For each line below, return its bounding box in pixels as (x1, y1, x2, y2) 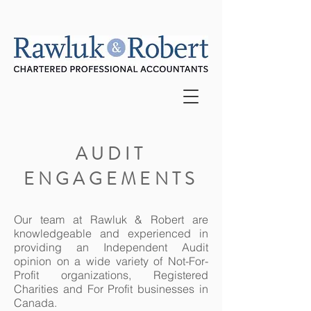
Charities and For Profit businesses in (14, 282, 208, 296)
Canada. (14, 296, 57, 310)
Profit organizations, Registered (14, 268, 208, 282)
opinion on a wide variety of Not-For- (14, 254, 208, 268)
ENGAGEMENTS (23, 167, 199, 192)
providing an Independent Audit (14, 240, 208, 254)
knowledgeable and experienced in (14, 226, 208, 240)
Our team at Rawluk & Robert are (14, 212, 208, 226)
